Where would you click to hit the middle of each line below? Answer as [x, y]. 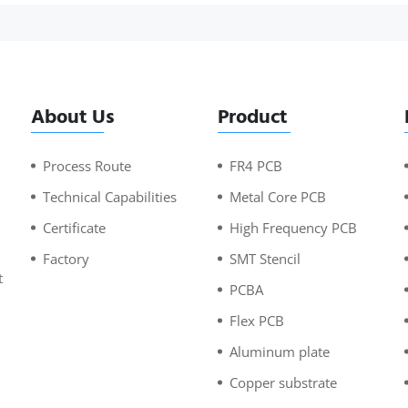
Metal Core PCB [278, 197]
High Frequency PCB [293, 228]
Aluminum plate [280, 352]
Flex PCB [257, 321]
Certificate [74, 228]
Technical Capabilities [110, 197]
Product [252, 117]
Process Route [87, 166]
